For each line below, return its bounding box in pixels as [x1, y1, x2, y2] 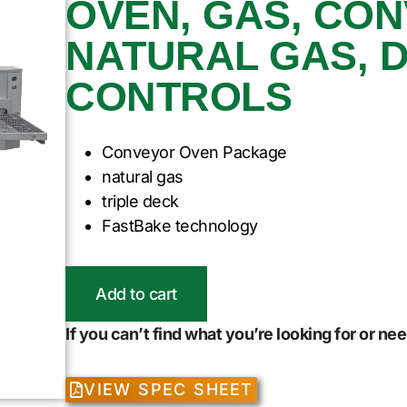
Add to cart [95, 283, 177, 303]
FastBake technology [102, 215, 258, 235]
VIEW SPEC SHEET [84, 380, 253, 400]
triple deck [102, 191, 179, 211]
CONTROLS [65, 74, 293, 121]
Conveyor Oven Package [102, 142, 287, 162]
